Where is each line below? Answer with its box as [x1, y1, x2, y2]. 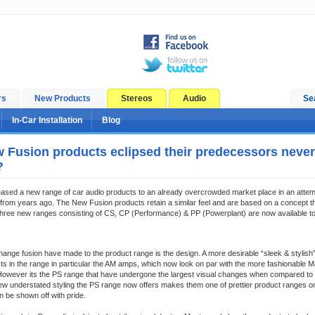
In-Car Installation [12, 115, 82, 125]
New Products [34, 94, 91, 103]
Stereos [121, 94, 153, 103]
